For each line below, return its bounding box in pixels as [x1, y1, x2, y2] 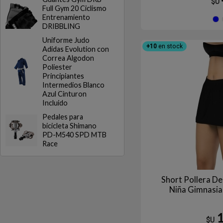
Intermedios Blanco [42, 81, 105, 89]
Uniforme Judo [42, 36, 90, 44]
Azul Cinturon [42, 90, 87, 98]
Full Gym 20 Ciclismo [42, 4, 107, 12]
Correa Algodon [42, 54, 94, 62]
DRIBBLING [42, 22, 80, 30]
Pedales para [42, 112, 83, 121]
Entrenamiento [42, 13, 90, 21]
